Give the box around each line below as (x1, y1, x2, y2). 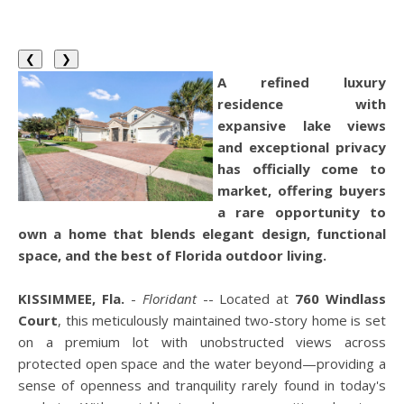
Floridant (142, 289, 197, 308)
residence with (217, 95, 386, 113)
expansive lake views (217, 116, 386, 134)
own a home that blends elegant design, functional (18, 225, 386, 243)
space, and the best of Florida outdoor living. (18, 246, 326, 264)
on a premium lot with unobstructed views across (18, 333, 386, 351)
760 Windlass (295, 289, 386, 308)
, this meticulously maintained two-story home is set (58, 311, 386, 329)
